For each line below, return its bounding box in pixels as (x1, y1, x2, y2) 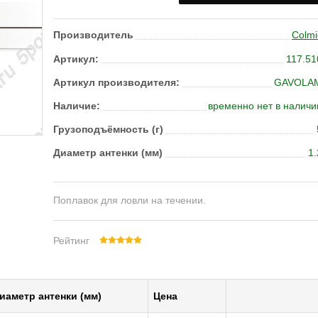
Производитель (53, 29, 133, 41)
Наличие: (53, 99, 100, 111)
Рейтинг (53, 235, 92, 247)
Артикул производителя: (53, 76, 180, 88)
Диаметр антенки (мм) (53, 147, 163, 159)
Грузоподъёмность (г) (53, 124, 163, 136)
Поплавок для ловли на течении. (53, 194, 206, 207)
